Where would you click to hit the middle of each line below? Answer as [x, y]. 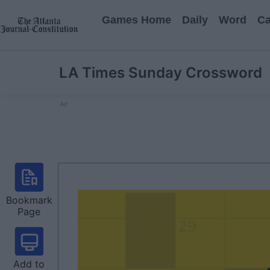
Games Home [137, 20]
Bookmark [29, 200]
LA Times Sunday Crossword [161, 73]
